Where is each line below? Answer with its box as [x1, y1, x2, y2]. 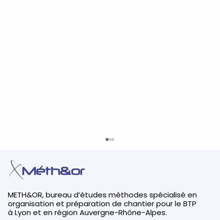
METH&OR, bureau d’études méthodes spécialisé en [8, 190, 197, 200]
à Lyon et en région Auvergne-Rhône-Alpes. [8, 207, 167, 218]
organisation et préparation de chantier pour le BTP [8, 198, 197, 209]
